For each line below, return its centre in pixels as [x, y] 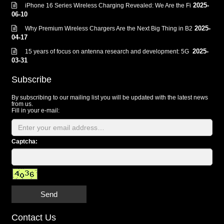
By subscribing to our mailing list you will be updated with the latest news [110, 98]
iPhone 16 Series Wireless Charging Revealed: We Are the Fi [108, 6]
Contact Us [34, 218]
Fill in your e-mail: [35, 111]
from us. [22, 104]
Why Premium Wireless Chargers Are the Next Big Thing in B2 [109, 29]
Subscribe [31, 80]
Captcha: [24, 142]
